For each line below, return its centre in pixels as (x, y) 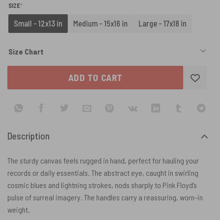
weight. (19, 210)
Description (28, 136)
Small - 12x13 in (38, 24)
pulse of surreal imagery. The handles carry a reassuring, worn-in (105, 197)
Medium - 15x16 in (100, 24)
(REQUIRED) (37, 5)
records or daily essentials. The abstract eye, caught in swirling (103, 173)
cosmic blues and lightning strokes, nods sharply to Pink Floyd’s (102, 185)
